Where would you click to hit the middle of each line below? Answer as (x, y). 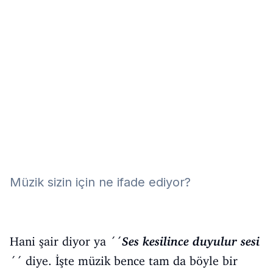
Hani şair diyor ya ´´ (66, 241)
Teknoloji (37, 56)
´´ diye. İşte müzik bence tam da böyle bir (124, 261)
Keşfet (31, 81)
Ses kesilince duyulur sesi (191, 241)
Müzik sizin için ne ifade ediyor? (100, 182)
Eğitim (30, 8)
